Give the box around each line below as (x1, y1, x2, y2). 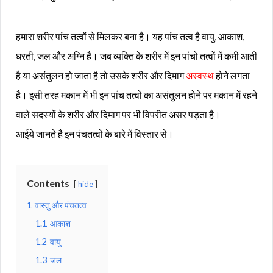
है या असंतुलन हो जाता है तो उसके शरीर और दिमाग (16, 69, 186, 82)
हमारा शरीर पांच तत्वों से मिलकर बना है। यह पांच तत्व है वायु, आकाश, (16, 30, 244, 43)
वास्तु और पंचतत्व (35, 200, 87, 211)
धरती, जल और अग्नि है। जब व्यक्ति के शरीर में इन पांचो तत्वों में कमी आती (16, 50, 257, 62)
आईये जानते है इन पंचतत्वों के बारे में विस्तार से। (16, 128, 174, 140)
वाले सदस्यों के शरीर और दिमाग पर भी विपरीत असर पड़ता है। (16, 108, 221, 121)
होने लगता (214, 69, 250, 82)
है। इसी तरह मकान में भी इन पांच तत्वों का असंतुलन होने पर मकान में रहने (16, 89, 257, 101)
